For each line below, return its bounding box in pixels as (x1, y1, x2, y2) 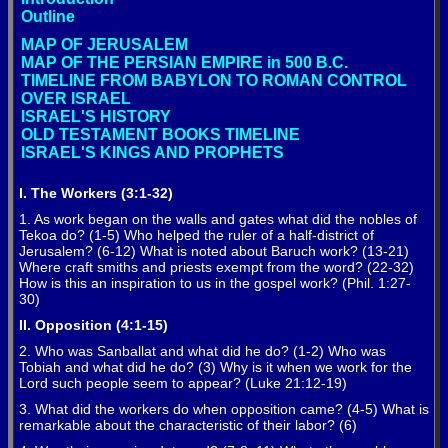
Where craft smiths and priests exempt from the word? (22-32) (19, 259, 414, 276)
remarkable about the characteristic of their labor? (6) (19, 417, 357, 434)
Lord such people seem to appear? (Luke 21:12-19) (19, 375, 347, 392)
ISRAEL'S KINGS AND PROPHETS (21, 144, 284, 162)
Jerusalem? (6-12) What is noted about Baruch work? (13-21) (19, 243, 409, 260)
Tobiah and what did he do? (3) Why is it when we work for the (19, 359, 412, 376)
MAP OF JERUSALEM (21, 36, 188, 54)
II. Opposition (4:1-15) (19, 317, 168, 334)
